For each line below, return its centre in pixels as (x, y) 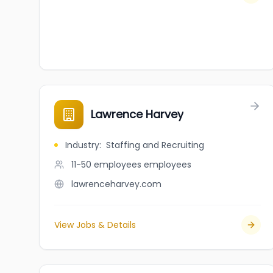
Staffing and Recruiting (155, 145)
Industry (82, 145)
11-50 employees (106, 165)
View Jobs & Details (95, 225)
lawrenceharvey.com (116, 184)
